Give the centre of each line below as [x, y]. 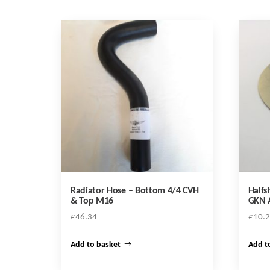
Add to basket [96, 245]
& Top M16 [92, 201]
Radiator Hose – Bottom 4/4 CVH [135, 191]
